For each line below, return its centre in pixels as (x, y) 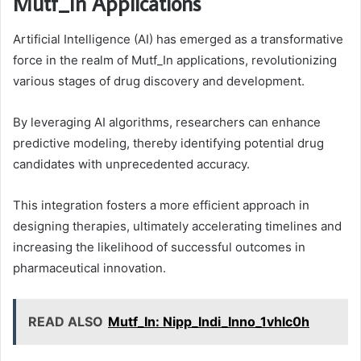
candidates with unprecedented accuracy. (131, 164)
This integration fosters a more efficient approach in (161, 205)
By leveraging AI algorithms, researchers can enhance (167, 122)
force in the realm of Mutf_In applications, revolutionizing (175, 60)
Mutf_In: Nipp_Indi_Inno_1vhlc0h (209, 321)
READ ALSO (66, 321)
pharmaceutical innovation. (89, 268)
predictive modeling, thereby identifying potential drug (168, 143)
